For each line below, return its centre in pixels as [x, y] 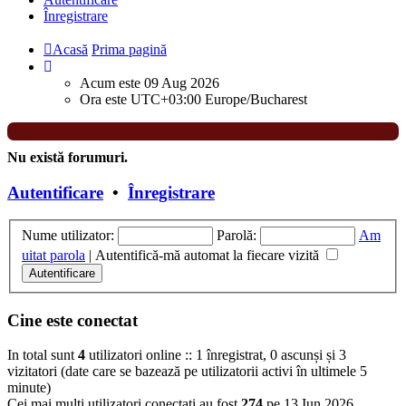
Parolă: [237, 236]
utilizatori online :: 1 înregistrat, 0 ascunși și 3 [216, 355]
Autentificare [55, 192]
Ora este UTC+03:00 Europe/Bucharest [193, 99]
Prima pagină [129, 49]
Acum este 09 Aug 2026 [150, 83]
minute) [29, 388]
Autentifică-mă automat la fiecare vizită [209, 256]
